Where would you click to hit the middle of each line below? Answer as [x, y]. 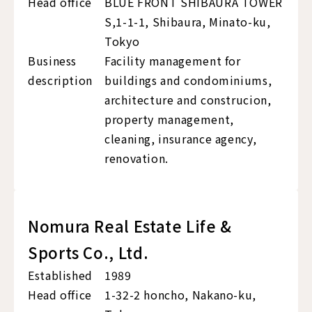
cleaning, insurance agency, [181, 139]
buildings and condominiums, [188, 80]
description [61, 80]
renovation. [137, 158]
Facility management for [173, 61]
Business [53, 61]
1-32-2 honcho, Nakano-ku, [180, 295]
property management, [169, 119]
